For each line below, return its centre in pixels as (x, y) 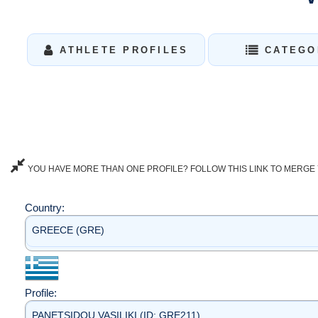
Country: (46, 208)
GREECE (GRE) (68, 230)
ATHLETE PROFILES (122, 50)
